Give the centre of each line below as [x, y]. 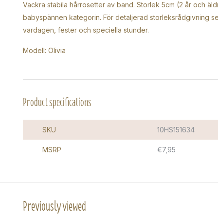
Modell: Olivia [44, 50]
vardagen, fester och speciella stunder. [86, 30]
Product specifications [57, 102]
